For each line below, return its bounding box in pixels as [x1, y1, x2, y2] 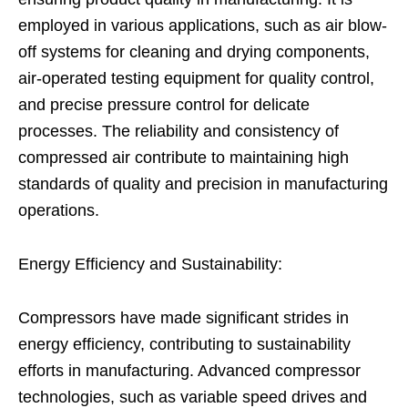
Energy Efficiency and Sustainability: [18, 255, 282, 274]
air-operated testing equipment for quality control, [18, 69, 374, 88]
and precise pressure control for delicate [18, 96, 310, 115]
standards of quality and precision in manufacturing [18, 175, 388, 194]
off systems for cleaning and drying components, [18, 43, 370, 62]
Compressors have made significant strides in [18, 309, 349, 328]
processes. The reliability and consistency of [18, 122, 339, 141]
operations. [18, 201, 99, 220]
